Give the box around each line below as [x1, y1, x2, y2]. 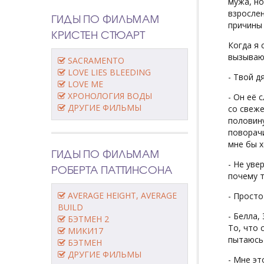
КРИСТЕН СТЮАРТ [51, 26, 144, 42]
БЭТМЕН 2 [68, 213, 109, 225]
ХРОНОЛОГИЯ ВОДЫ [68, 90, 152, 101]
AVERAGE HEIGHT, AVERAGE [68, 189, 177, 201]
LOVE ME [68, 78, 103, 90]
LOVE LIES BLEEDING [68, 66, 151, 78]
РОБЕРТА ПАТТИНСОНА [51, 161, 172, 177]
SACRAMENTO [68, 54, 124, 66]
